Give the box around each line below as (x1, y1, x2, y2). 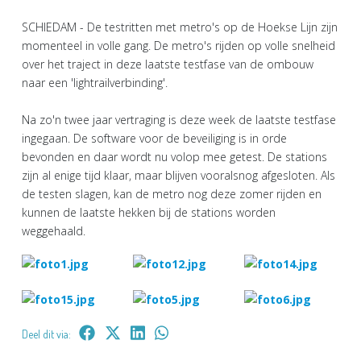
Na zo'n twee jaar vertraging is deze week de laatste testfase (22, 111, 336, 127)
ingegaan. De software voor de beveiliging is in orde (22, 130, 287, 146)
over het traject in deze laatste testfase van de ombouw (22, 56, 313, 72)
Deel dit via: (22, 327, 71, 342)
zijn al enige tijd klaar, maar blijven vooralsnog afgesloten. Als (22, 167, 335, 183)
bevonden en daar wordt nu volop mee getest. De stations (22, 148, 327, 164)
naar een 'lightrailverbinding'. (22, 74, 168, 90)
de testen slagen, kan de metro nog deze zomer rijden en (22, 185, 322, 201)
